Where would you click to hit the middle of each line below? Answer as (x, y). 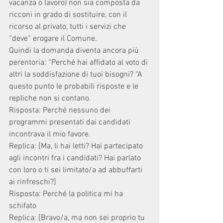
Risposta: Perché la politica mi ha (67, 194)
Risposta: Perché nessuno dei (61, 111)
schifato (23, 206)
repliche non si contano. (50, 99)
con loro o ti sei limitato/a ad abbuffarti (77, 170)
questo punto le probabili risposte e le (75, 87)
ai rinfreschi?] (33, 182)
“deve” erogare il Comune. (53, 39)
